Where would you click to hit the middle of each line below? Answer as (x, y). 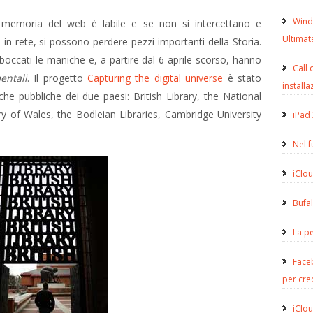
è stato (245, 78)
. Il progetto (57, 78)
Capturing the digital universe (155, 78)
